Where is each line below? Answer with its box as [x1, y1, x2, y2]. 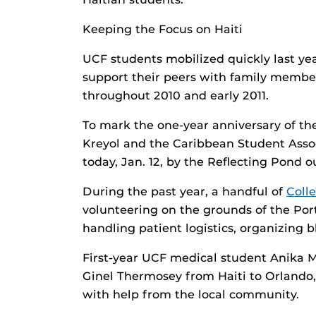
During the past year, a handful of [83, 185, 286, 199]
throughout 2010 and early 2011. [83, 89, 269, 103]
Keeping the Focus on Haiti [83, 23, 243, 37]
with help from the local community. [83, 288, 299, 302]
